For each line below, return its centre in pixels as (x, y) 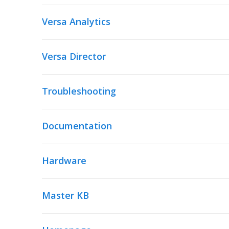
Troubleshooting (79, 91)
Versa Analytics (76, 21)
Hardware (64, 161)
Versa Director (74, 56)
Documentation (77, 126)
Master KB (65, 195)
